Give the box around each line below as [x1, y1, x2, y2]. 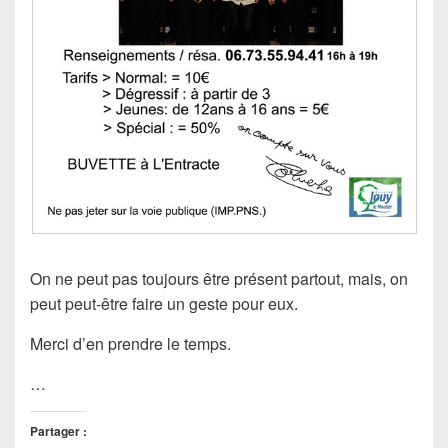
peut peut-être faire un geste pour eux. [30, 291, 298, 315]
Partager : [30, 421, 87, 440]
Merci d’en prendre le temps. [30, 331, 231, 355]
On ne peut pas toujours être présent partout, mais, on [30, 266, 408, 290]
